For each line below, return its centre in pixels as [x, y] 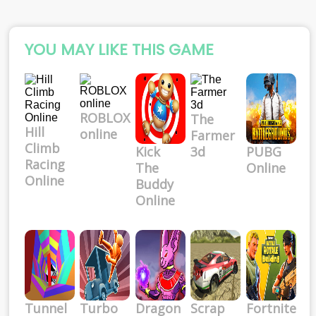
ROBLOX [105, 118]
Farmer [213, 135]
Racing [44, 164]
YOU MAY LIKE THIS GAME [119, 50]
